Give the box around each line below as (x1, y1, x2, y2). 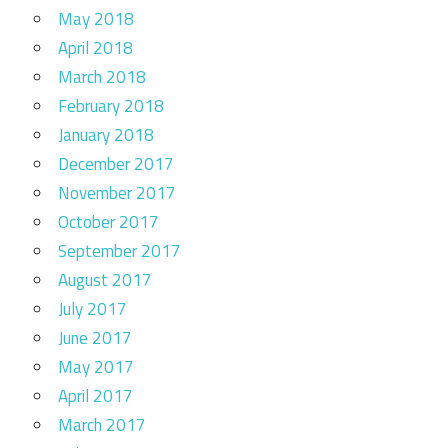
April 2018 (58, 35, 133, 62)
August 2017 (58, 267, 152, 294)
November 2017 (58, 180, 176, 207)
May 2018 (58, 6, 134, 33)
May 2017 (58, 354, 134, 381)
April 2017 (58, 383, 133, 410)
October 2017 (58, 209, 159, 236)
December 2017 (58, 151, 174, 178)
